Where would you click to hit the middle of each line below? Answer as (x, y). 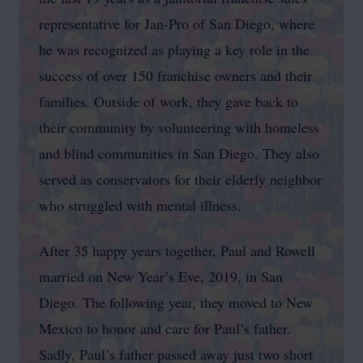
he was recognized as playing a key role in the (174, 49)
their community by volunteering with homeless (179, 127)
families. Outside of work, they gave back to (169, 101)
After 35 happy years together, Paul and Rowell (177, 250)
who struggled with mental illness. (140, 205)
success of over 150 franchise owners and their (175, 75)
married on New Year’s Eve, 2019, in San (161, 276)
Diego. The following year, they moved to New (176, 302)
